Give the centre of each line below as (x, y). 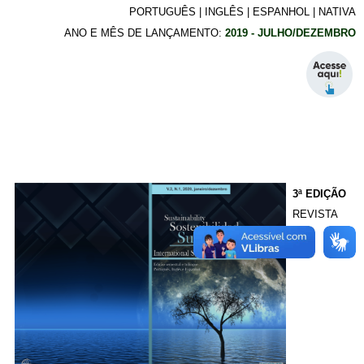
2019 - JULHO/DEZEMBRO (290, 33)
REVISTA (315, 214)
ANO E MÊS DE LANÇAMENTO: (145, 33)
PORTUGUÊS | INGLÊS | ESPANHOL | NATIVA (243, 12)
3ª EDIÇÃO (319, 194)
